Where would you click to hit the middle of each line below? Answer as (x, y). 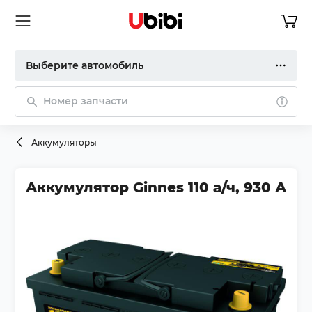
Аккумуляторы (64, 142)
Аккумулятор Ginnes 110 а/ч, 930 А (156, 187)
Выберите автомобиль (85, 65)
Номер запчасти (86, 101)
